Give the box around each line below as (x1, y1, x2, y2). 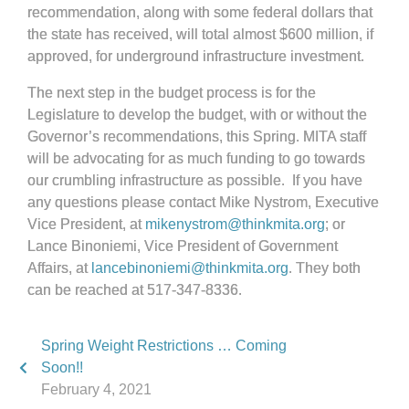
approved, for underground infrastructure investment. (27, 48, 364, 64)
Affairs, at (27, 260, 91, 276)
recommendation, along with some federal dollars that (27, 5, 372, 20)
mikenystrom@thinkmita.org (145, 216, 325, 232)
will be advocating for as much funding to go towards (27, 151, 365, 166)
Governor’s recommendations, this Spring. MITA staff (27, 129, 366, 144)
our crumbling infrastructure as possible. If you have (27, 173, 362, 188)
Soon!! (41, 360, 83, 375)
